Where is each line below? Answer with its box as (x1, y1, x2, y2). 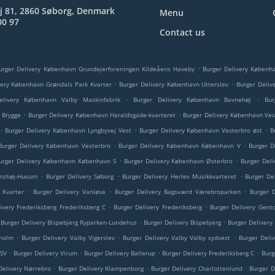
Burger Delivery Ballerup (84, 249, 156, 257)
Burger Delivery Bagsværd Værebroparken (115, 187, 241, 196)
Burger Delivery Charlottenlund (150, 264, 242, 273)
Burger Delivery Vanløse (33, 187, 106, 196)
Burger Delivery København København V (118, 141, 241, 150)
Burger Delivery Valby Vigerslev (21, 233, 115, 242)
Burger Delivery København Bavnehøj (133, 95, 252, 104)
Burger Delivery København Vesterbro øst (139, 126, 263, 134)
